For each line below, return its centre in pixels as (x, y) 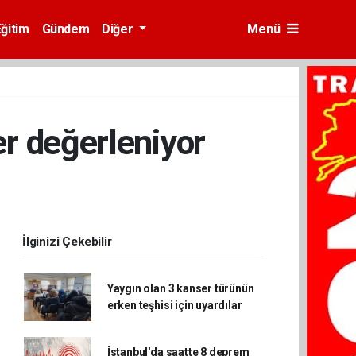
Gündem (66, 29)
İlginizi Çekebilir (67, 242)
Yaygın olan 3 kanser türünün (180, 288)
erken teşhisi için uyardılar (174, 305)
